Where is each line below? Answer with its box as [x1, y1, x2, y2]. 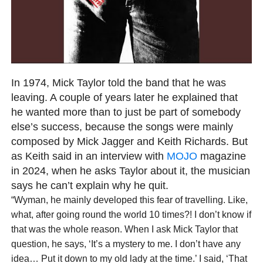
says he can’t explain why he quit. [11, 178, 168, 191]
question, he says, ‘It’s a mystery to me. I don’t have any [11, 238, 241, 249]
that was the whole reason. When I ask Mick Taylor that [11, 224, 238, 234]
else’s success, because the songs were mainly [11, 120, 233, 133]
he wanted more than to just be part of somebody [11, 105, 241, 118]
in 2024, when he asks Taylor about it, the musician [11, 164, 250, 177]
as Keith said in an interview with [11, 149, 167, 162]
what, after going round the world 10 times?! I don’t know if [11, 209, 251, 220]
